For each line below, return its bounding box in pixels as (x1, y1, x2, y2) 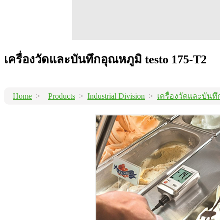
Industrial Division (87, 91, 145, 100)
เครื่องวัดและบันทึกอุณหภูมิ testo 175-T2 (4, 53, 207, 66)
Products (48, 91, 75, 100)
